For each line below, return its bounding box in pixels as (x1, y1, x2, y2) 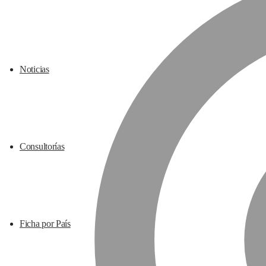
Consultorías (20, 141, 65, 151)
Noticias (20, 64, 49, 74)
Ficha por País (20, 218, 71, 229)
